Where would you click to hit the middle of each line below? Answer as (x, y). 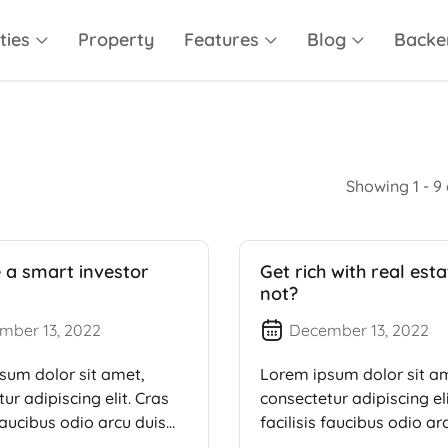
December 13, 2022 (359, 330)
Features (221, 39)
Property (115, 39)
